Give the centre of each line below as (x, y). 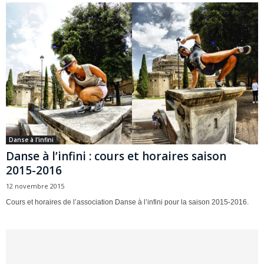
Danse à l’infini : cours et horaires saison (116, 156)
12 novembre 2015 (35, 186)
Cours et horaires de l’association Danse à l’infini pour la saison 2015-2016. (127, 202)
